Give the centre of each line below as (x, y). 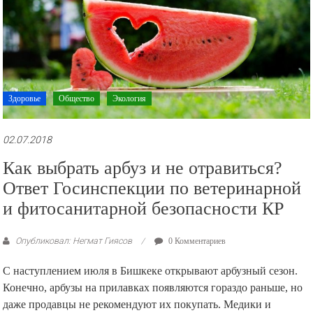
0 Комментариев (196, 241)
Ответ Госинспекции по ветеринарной (152, 189)
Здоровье (25, 99)
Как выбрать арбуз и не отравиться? (143, 168)
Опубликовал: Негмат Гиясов (74, 241)
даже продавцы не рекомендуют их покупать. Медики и (137, 305)
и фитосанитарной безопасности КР (144, 209)
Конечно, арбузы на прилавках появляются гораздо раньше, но (153, 288)
